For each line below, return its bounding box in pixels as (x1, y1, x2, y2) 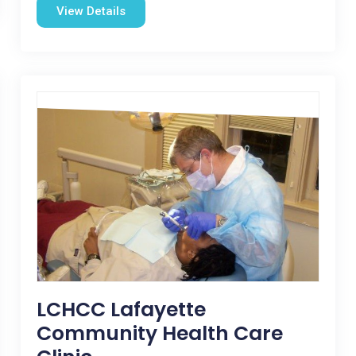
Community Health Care (36, 319, 283, 347)
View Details (56, 4, 126, 18)
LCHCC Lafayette (36, 296, 206, 323)
